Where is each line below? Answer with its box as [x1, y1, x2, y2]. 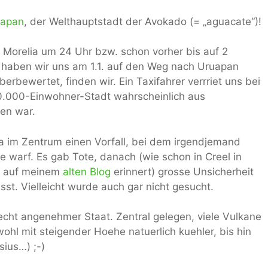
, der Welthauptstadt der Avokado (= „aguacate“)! [24, 15, 261, 28]
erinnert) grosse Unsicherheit [111, 165, 254, 178]
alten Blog [63, 165, 111, 178]
